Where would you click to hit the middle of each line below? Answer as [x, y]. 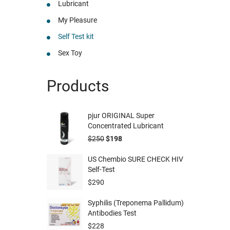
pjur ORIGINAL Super [121, 115]
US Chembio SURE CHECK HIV [136, 159]
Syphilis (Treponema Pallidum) [136, 203]
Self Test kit [76, 36]
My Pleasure [78, 20]
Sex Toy [70, 53]
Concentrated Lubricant [126, 126]
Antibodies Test [112, 213]
